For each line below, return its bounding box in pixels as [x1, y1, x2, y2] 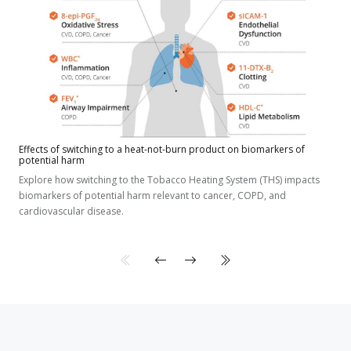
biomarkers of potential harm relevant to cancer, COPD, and [19, 188, 286, 202]
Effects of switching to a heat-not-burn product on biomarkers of [19, 142, 305, 156]
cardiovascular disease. [19, 204, 124, 218]
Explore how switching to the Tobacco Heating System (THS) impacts [19, 172, 320, 186]
